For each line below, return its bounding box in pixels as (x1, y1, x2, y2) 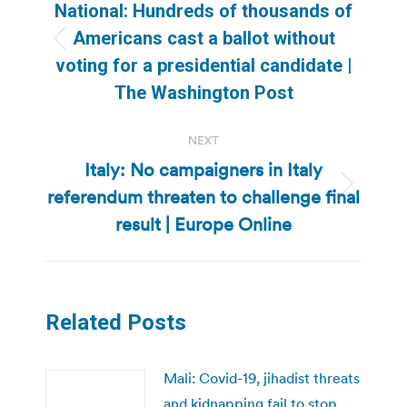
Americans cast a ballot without (72, 27, 335, 50)
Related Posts (45, 310, 186, 336)
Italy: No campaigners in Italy (84, 158, 323, 183)
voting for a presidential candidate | (55, 55, 352, 77)
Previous (202, 40, 259, 59)
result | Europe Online (115, 213, 292, 237)
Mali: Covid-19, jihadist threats (164, 369, 360, 388)
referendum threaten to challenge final (47, 185, 360, 210)
